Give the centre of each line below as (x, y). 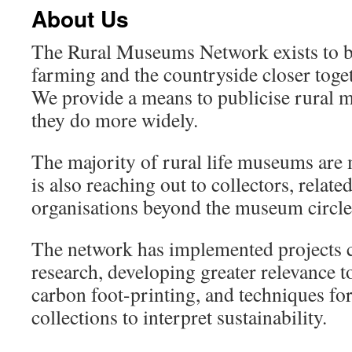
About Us (80, 18)
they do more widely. (115, 119)
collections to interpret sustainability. (179, 317)
